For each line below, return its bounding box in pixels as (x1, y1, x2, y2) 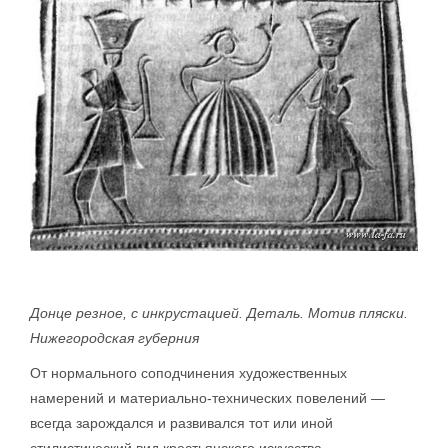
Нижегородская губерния (30, 330, 199, 347)
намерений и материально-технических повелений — (30, 390, 385, 407)
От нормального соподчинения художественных (30, 365, 347, 382)
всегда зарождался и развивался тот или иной (30, 415, 333, 432)
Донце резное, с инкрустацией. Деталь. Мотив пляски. (30, 305, 408, 322)
